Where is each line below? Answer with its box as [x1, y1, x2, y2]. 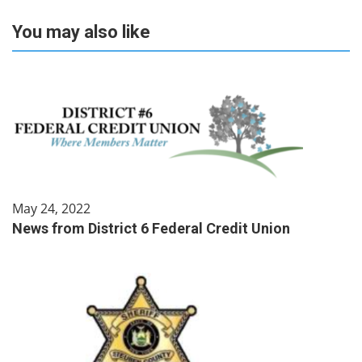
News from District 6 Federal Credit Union [12, 220, 290, 237]
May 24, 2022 [12, 200, 90, 217]
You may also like [12, 22, 150, 42]
